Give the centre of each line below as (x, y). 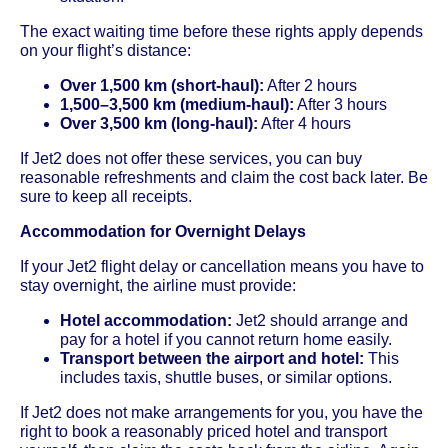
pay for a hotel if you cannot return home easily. (226, 339)
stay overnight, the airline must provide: (158, 285)
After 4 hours (304, 123)
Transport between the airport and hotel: (212, 358)
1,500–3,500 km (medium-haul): (177, 104)
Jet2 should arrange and (320, 320)
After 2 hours (310, 85)
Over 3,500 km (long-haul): (159, 123)
